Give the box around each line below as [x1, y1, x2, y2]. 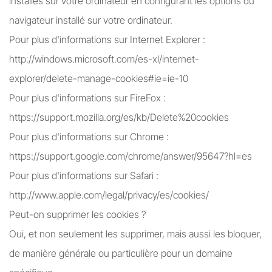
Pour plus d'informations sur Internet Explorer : [9, 33, 205, 46]
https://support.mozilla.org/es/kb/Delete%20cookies [9, 111, 229, 123]
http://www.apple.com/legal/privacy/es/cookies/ [9, 189, 209, 201]
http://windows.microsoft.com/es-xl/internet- [9, 53, 199, 65]
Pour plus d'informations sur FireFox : [9, 92, 166, 104]
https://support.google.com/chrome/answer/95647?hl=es [9, 150, 252, 162]
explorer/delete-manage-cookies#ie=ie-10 [9, 72, 188, 84]
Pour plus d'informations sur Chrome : [9, 131, 169, 143]
